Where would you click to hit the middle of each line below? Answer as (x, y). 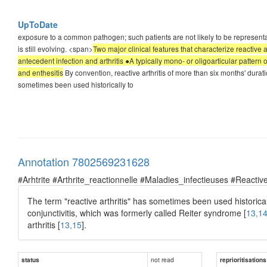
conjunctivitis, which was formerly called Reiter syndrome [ (137, 212)
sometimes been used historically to (76, 84)
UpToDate (38, 24)
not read (162, 259)
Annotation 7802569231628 (84, 161)
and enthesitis (41, 72)
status (30, 260)
